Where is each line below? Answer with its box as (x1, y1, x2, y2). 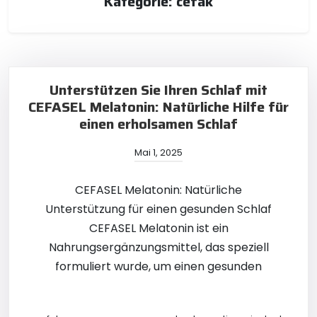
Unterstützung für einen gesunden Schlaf (45, 201, 272, 217)
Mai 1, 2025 (134, 146, 183, 159)
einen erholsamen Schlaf (79, 113, 238, 135)
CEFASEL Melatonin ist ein (88, 220, 229, 236)
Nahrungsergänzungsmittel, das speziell (48, 239, 269, 255)
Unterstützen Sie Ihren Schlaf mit (50, 79, 267, 101)
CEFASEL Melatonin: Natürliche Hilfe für (28, 96, 289, 118)
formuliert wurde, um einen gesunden (55, 258, 262, 275)
